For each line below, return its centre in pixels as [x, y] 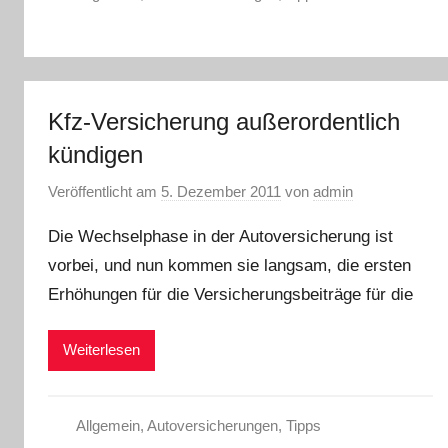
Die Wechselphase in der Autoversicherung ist [220, 236]
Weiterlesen [101, 350]
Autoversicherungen [212, 425]
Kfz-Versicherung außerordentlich [224, 121]
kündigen [95, 154]
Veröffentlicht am [104, 191]
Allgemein [107, 425]
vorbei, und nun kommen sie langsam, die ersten [229, 265]
